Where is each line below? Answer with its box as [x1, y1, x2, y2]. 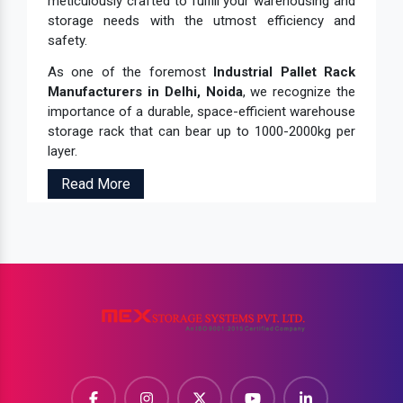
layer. [48, 143, 77, 160]
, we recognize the [242, 84, 355, 101]
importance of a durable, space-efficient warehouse [48, 103, 355, 121]
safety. [48, 32, 87, 49]
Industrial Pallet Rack [213, 64, 356, 81]
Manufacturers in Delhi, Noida [48, 84, 243, 101]
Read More [61, 175, 130, 193]
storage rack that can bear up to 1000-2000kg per [48, 123, 355, 140]
